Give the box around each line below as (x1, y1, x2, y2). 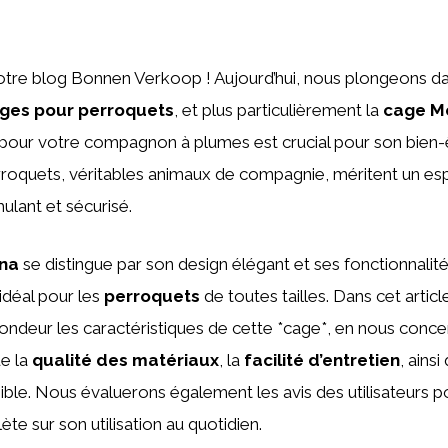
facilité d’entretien (244, 349, 400, 370)
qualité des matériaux (32, 349, 219, 370)
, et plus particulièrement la (174, 100, 383, 120)
